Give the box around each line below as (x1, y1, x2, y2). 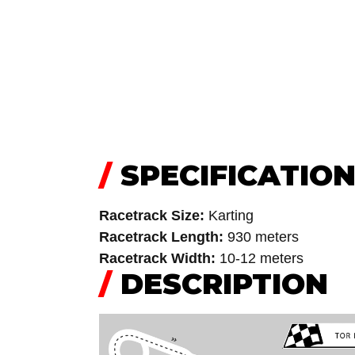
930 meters (223, 229, 299, 245)
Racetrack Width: (99, 250, 216, 266)
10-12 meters (216, 250, 303, 266)
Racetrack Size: (99, 208, 204, 223)
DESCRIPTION (112, 266, 328, 301)
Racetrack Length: (99, 229, 223, 245)
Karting (204, 208, 254, 223)
